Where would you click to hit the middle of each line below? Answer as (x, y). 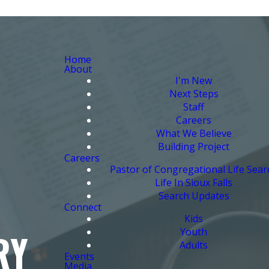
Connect (83, 207)
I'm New (194, 80)
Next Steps (194, 93)
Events (80, 256)
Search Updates (194, 195)
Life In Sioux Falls (194, 182)
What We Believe (194, 133)
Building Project (194, 146)
